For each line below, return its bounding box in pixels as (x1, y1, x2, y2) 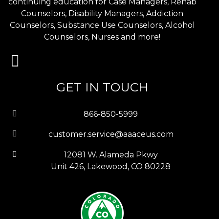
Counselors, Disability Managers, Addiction (21, 9, 183, 18)
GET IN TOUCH (56, 79, 149, 94)
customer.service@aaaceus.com (48, 130, 174, 139)
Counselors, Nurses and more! (44, 32, 160, 42)
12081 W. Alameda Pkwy (64, 150, 158, 159)
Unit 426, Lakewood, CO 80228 (51, 161, 171, 171)
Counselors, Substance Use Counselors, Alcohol (9, 21, 195, 30)
